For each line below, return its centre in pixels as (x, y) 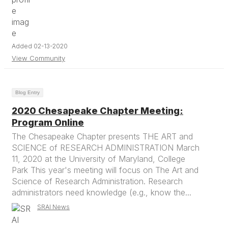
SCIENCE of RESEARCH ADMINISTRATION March (106, 148)
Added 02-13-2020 (40, 46)
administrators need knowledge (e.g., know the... (102, 192)
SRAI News (53, 207)
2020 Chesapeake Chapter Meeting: (97, 111)
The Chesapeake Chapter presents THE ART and (102, 136)
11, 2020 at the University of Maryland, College (98, 159)
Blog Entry (27, 92)
